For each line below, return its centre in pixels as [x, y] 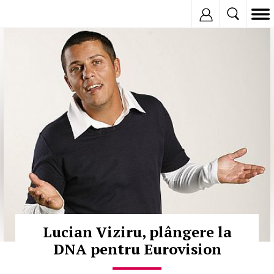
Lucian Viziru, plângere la [137, 232]
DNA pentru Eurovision [137, 249]
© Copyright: [27, 34]
